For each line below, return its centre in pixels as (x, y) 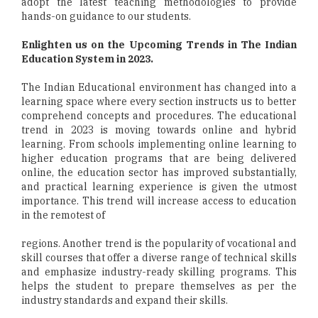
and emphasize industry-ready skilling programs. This (159, 272)
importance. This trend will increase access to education (159, 201)
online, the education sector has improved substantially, (159, 173)
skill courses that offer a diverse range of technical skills (159, 258)
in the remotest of (63, 215)
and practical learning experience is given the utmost (159, 187)
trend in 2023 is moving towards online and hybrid (159, 130)
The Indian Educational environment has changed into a (159, 88)
